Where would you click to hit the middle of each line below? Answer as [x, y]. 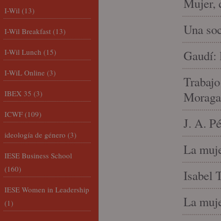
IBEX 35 [18, 93]
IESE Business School [38, 155]
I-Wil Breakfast [28, 31]
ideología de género [35, 135]
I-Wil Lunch [23, 52]
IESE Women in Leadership [47, 189]
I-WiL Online [25, 73]
